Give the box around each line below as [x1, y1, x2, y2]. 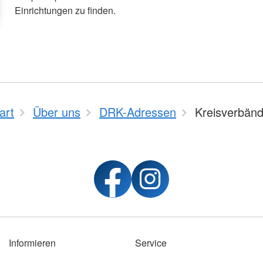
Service [134, 236, 167, 250]
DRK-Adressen [99, 103, 176, 121]
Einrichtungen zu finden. [15, 4, 116, 18]
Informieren [8, 236, 56, 250]
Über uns [33, 103, 80, 121]
